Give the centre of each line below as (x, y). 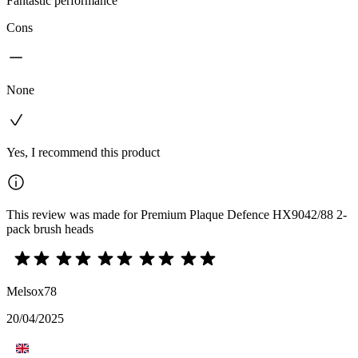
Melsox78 (32, 292)
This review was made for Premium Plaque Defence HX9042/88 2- (177, 215)
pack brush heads (50, 229)
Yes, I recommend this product (83, 153)
